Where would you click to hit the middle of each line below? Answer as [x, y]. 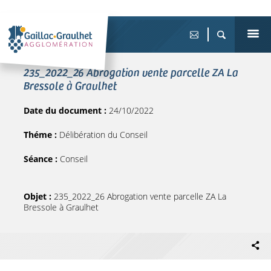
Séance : [42, 159]
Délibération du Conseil [103, 135]
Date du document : [66, 110]
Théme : [41, 135]
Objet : [39, 196]
